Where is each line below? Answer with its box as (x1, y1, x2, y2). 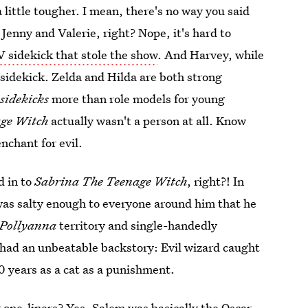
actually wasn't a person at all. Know (48, 113, 247, 129)
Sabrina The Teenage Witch (34, 173, 188, 189)
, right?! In (187, 173, 245, 189)
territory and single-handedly (56, 217, 218, 233)
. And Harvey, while (157, 47, 265, 63)
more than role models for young (49, 91, 225, 107)
